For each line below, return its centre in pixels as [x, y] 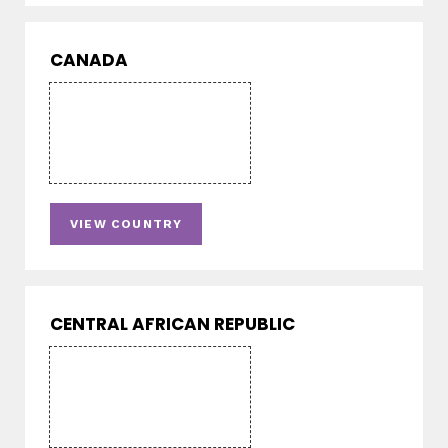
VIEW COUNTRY [126, 224]
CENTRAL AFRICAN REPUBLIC [172, 324]
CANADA [89, 60]
